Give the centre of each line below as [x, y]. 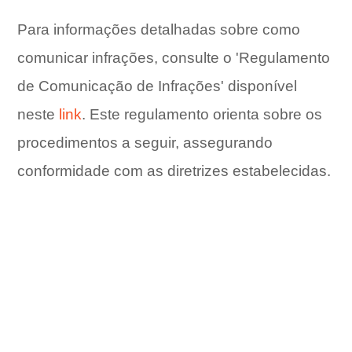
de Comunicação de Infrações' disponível [158, 86]
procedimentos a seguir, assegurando [145, 143]
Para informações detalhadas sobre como [159, 29]
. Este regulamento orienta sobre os [202, 114]
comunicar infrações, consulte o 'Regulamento [174, 58]
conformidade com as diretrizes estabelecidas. [174, 171]
